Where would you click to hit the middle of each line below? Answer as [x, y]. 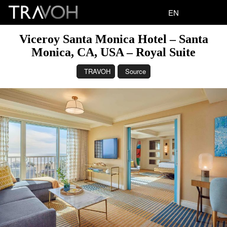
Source [136, 71]
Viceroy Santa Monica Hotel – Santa [113, 39]
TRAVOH [97, 71]
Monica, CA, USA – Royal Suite [113, 52]
